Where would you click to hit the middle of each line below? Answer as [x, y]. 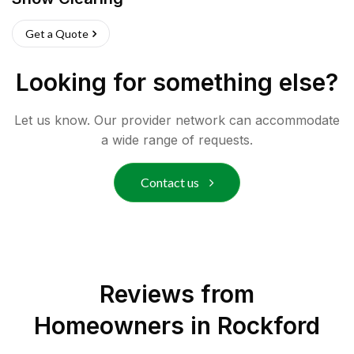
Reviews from [177, 294]
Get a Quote [57, 34]
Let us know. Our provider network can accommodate [177, 120]
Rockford [269, 326]
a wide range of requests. [177, 140]
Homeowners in [126, 326]
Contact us [171, 182]
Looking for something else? [177, 82]
